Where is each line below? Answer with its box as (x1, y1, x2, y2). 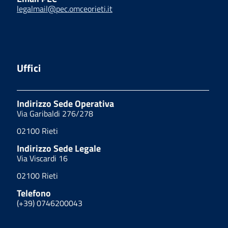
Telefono (17, 186, 51, 200)
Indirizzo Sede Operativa (17, 96, 114, 110)
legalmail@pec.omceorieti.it (17, 2, 112, 15)
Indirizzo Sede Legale (17, 141, 101, 155)
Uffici (17, 60, 41, 76)
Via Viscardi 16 (17, 152, 68, 164)
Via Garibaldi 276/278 (17, 107, 93, 120)
